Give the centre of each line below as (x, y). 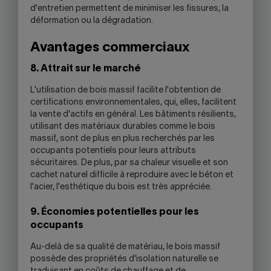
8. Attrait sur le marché (86, 69)
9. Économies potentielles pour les (115, 212)
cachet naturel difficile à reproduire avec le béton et (132, 175)
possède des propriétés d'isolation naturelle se (124, 259)
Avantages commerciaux (110, 48)
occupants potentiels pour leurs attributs (113, 151)
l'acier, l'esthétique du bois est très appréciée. (121, 187)
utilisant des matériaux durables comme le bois (123, 127)
